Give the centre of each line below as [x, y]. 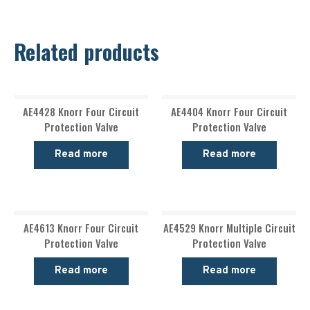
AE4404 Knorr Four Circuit [229, 112]
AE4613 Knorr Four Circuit [81, 228]
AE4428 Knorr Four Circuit [81, 112]
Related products [86, 51]
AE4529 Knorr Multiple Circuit [229, 228]
